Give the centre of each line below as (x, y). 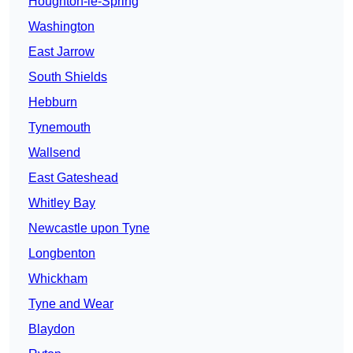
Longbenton (62, 254)
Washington (61, 27)
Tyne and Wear (71, 304)
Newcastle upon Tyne (89, 229)
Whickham (58, 279)
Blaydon (52, 329)
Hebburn (53, 102)
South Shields (68, 77)
